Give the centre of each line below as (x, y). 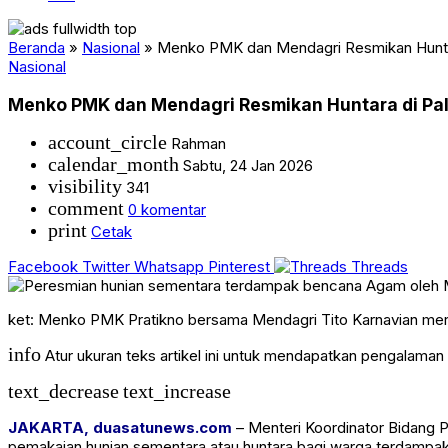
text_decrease (63, 392)
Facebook (43, 267)
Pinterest (239, 267)
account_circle (107, 143)
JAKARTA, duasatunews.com (120, 428)
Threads (379, 267)
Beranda (36, 47)
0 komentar (167, 210)
